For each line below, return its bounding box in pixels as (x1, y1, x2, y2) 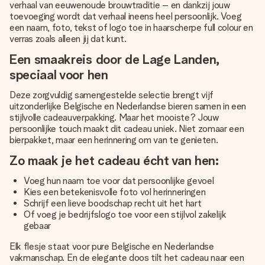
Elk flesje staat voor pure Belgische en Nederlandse (9, 241, 214, 252)
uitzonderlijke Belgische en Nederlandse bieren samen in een (9, 101, 247, 112)
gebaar (24, 220, 51, 231)
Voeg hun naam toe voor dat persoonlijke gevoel (24, 175, 214, 186)
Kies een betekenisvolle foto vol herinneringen (24, 186, 206, 198)
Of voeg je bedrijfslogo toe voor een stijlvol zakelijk (24, 209, 227, 220)
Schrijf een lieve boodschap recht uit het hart (24, 198, 202, 209)
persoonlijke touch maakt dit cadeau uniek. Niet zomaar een (9, 123, 244, 134)
